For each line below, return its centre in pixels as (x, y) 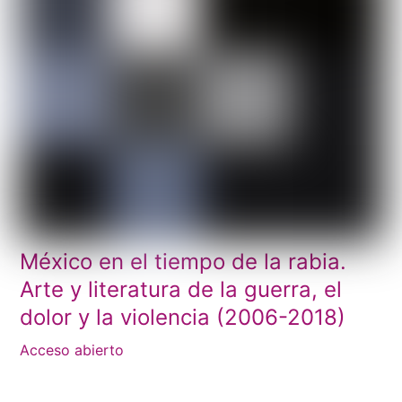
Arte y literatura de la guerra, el (181, 289)
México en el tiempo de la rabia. (184, 261)
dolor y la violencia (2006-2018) (183, 317)
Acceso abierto (72, 350)
